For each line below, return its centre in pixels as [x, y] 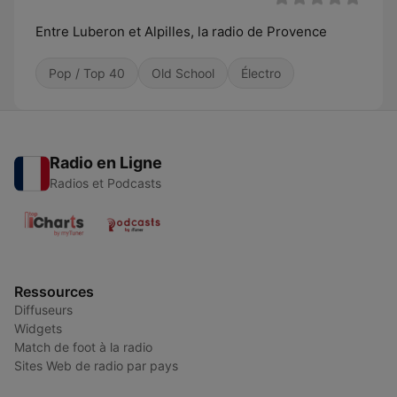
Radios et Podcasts [105, 183]
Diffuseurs [43, 310]
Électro [261, 73]
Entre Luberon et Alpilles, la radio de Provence [181, 31]
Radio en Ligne [106, 163]
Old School [183, 73]
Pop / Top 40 [87, 73]
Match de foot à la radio [83, 347]
